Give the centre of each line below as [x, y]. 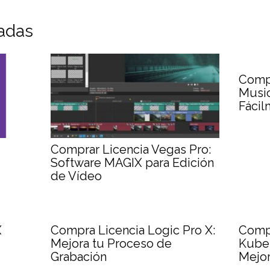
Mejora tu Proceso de [111, 243]
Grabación [78, 256]
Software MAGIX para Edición [132, 162]
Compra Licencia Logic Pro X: [133, 230]
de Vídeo [76, 176]
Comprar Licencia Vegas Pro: [130, 149]
